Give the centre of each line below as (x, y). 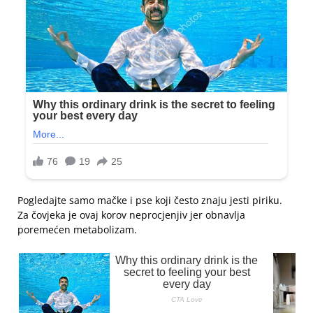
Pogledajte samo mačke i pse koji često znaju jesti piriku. (150, 201)
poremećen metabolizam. (77, 230)
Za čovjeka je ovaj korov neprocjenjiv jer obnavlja (131, 215)
